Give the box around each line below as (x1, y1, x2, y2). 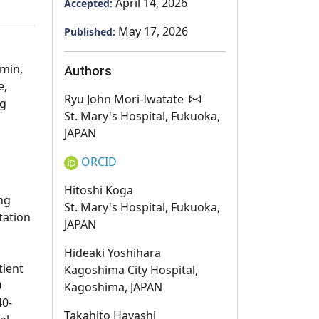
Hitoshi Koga (64, 182, 133, 198)
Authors (64, 63, 112, 78)
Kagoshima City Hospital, (64, 262, 198, 278)
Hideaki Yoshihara (64, 245, 161, 261)
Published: (64, 25, 118, 38)
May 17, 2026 (118, 23, 188, 39)
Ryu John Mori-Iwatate (64, 91, 187, 107)
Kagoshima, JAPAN (64, 279, 162, 295)
